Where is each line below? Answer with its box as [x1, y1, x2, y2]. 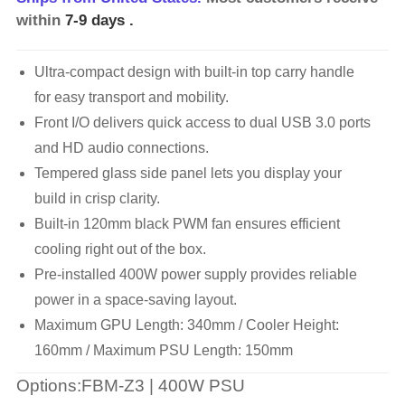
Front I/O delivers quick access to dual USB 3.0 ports [33, 114, 371, 130]
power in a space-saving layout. [33, 291, 237, 307]
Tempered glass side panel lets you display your [33, 165, 342, 181]
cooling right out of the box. [33, 240, 206, 257]
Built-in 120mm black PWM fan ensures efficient [33, 215, 340, 231]
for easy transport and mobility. [33, 89, 229, 105]
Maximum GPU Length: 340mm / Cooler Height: [33, 316, 339, 333]
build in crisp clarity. [33, 190, 160, 206]
